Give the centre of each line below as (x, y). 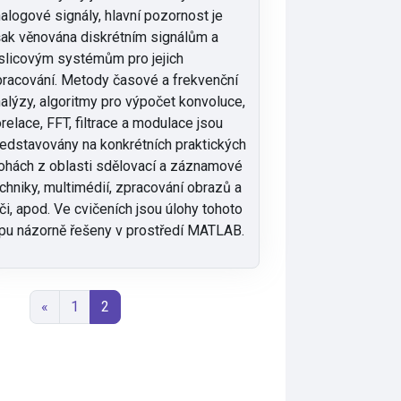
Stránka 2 (138, 305)
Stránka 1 (107, 305)
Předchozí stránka (105, 305)
